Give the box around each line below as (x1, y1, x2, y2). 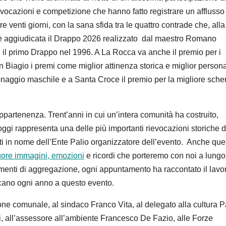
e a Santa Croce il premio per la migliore (60, 75, 207, 84)
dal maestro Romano (142, 34, 216, 43)
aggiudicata (2, 34, 48, 43)
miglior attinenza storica (79, 62, 165, 71)
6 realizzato (96, 34, 142, 43)
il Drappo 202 (48, 34, 96, 43)
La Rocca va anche (99, 48, 171, 57)
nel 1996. (58, 48, 94, 57)
